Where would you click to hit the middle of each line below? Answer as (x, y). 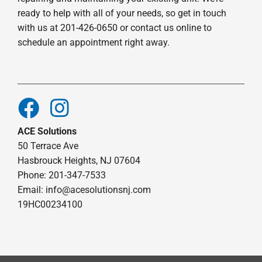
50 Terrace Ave (48, 146)
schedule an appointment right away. (93, 43)
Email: (31, 190)
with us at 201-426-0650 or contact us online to (114, 28)
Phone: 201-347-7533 (61, 175)
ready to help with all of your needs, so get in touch (122, 13)
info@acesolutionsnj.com (98, 190)
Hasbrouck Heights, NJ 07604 (79, 161)
